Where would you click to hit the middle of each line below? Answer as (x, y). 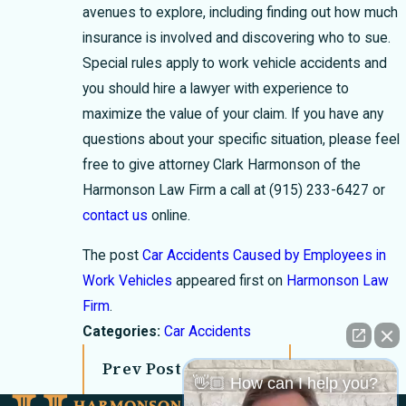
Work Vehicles (128, 280)
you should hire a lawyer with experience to (216, 89)
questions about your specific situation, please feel (242, 140)
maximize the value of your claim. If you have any (233, 115)
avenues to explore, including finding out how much (241, 13)
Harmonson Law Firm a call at (176, 191)
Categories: (124, 331)
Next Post (348, 368)
